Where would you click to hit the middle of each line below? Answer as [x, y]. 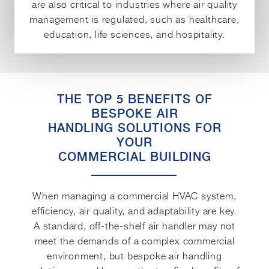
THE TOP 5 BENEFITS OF [134, 99]
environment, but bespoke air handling [134, 255]
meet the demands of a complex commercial [134, 240]
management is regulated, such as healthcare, [134, 19]
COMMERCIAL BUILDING [134, 157]
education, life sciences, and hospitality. [134, 34]
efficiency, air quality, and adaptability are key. [134, 210]
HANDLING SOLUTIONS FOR [134, 128]
